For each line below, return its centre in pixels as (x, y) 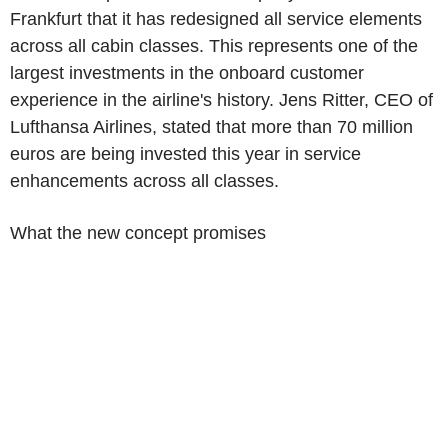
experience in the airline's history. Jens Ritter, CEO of (221, 100)
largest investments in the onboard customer (187, 73)
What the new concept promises (138, 233)
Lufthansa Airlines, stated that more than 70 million (211, 127)
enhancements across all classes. (144, 181)
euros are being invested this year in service (185, 154)
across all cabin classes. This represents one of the (214, 46)
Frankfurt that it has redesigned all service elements (216, 19)
